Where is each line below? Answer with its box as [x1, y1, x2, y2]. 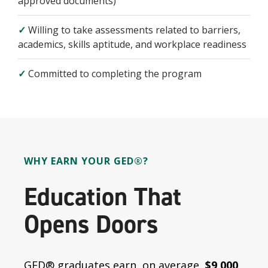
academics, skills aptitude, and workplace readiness [18, 38, 246, 51]
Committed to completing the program [26, 67, 202, 80]
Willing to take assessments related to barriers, [26, 23, 240, 36]
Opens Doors [24, 208, 158, 241]
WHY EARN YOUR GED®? [24, 154, 148, 167]
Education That [24, 180, 181, 214]
